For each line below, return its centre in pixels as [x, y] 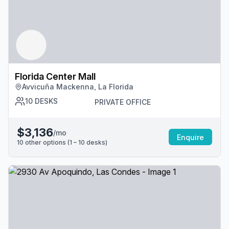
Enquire [190, 137]
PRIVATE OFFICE [123, 102]
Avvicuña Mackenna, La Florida [78, 87]
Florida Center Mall [55, 76]
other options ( [47, 142]
